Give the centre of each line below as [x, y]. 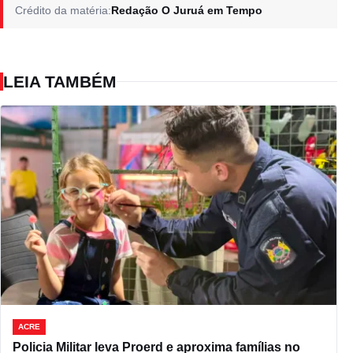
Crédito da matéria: [63, 10]
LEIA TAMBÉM [60, 81]
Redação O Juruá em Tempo [187, 10]
